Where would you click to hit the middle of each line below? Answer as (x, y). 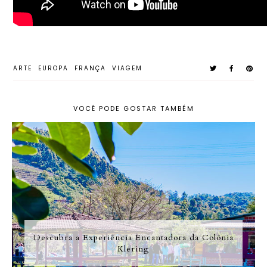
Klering (133, 249)
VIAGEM (128, 69)
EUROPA (54, 69)
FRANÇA (91, 69)
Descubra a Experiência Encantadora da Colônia (133, 238)
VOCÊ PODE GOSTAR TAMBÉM (133, 109)
